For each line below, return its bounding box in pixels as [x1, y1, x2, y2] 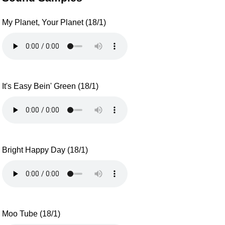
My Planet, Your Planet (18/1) [2, 18, 106, 27]
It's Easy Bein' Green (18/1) [2, 81, 99, 90]
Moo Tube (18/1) [2, 209, 61, 218]
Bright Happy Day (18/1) [2, 146, 88, 155]
